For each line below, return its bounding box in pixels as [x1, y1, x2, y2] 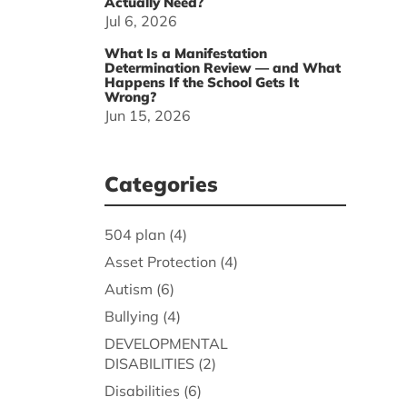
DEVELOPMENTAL [104, 334, 228, 353]
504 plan [104, 225, 165, 244]
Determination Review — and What [104, 59, 341, 77]
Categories [104, 171, 218, 198]
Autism [104, 280, 153, 299]
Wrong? [104, 88, 156, 106]
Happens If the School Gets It [104, 74, 299, 92]
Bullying [104, 307, 159, 326]
